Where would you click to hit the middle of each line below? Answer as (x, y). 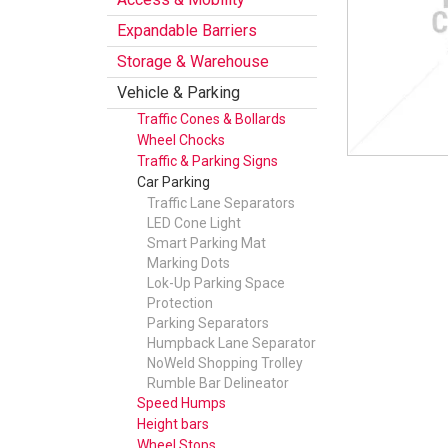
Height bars (173, 424)
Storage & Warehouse (193, 62)
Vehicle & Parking (178, 93)
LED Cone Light (194, 223)
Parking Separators (208, 323)
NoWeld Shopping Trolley (225, 363)
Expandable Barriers (187, 31)
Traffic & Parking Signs (207, 161)
